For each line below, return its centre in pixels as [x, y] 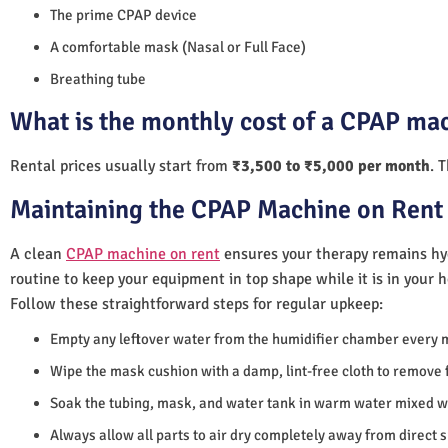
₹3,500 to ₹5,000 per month [331, 165]
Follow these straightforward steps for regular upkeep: [196, 303]
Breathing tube [98, 78]
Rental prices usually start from [121, 165]
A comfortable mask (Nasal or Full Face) [178, 46]
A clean [38, 253]
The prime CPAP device [123, 14]
